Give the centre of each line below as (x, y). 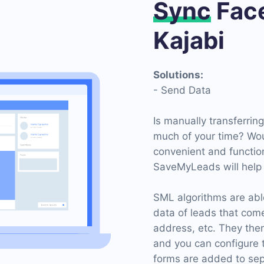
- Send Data (182, 90)
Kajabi (189, 40)
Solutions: (178, 75)
